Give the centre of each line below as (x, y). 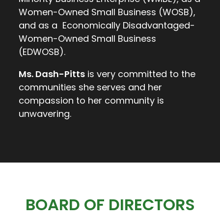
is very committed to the (140, 74)
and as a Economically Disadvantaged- (107, 26)
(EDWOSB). (42, 52)
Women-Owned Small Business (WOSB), (107, 12)
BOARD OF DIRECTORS (110, 205)
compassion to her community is (91, 101)
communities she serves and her (90, 87)
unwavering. (45, 114)
